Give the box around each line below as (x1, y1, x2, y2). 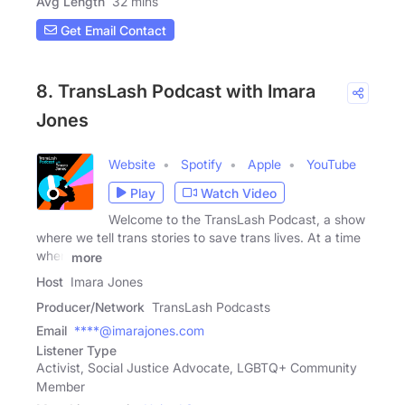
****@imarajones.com (74, 323, 204, 339)
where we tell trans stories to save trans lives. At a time (36, 230, 361, 246)
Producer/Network (36, 299, 145, 316)
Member (36, 379, 85, 395)
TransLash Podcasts (152, 299, 270, 316)
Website (108, 156, 155, 173)
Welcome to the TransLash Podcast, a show (108, 212, 365, 228)
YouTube (306, 156, 356, 173)
